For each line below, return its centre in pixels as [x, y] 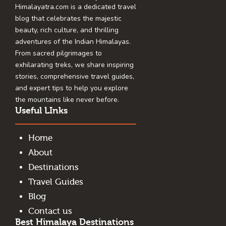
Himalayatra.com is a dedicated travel [76, 7]
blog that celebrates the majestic [68, 19]
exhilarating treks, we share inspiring [74, 65]
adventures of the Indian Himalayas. [73, 42]
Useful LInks [41, 111]
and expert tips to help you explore [72, 88]
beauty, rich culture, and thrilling [67, 30]
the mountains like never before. [67, 100]
